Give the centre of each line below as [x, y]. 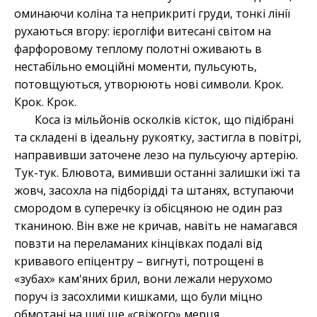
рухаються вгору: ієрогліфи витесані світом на [143, 31]
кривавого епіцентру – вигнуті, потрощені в [139, 261]
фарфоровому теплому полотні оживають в [138, 49]
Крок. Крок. [45, 102]
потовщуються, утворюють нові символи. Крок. [149, 85]
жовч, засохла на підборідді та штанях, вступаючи [154, 191]
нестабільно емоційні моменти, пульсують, [136, 67]
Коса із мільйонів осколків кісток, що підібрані [164, 120]
